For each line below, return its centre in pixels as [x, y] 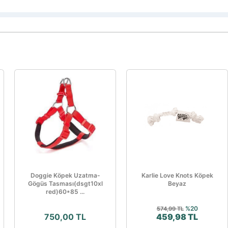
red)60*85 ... [65, 192]
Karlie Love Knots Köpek [177, 175]
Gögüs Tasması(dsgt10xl [65, 183]
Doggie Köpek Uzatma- [65, 175]
